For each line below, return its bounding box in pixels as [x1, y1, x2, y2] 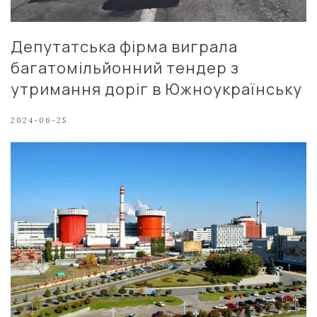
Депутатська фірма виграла [11, 35, 238, 57]
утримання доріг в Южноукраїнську [11, 78, 302, 100]
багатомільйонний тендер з [11, 57, 239, 79]
